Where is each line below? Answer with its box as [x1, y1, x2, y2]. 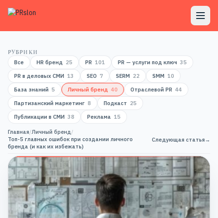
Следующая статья [152, 136, 205, 143]
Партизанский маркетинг [14, 100, 85, 107]
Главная [8, 128, 29, 135]
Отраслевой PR [130, 86, 172, 93]
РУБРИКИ [8, 49, 38, 55]
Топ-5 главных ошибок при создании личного [8, 136, 133, 143]
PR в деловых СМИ [14, 73, 64, 79]
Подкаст [104, 100, 127, 107]
